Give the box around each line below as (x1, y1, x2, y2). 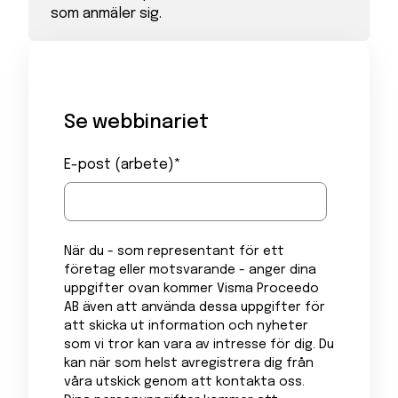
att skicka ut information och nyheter (63, 319, 308, 332)
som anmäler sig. (51, 6, 163, 22)
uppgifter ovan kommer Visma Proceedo (63, 282, 319, 295)
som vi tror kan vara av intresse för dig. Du (63, 338, 334, 351)
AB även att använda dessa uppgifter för (63, 300, 325, 314)
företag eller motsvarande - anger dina (63, 263, 316, 276)
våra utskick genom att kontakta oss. (63, 375, 305, 388)
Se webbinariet (63, 113, 209, 133)
